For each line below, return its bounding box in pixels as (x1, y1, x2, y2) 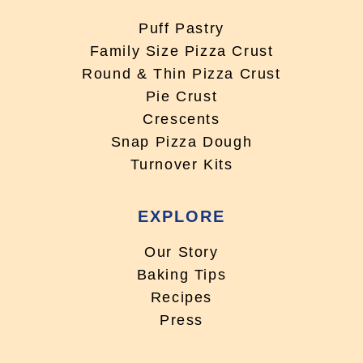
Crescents (143, 111, 220, 128)
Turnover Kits (130, 156, 233, 173)
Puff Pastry (139, 20, 224, 37)
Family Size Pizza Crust (89, 43, 274, 60)
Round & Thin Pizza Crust (82, 66, 281, 83)
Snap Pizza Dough (110, 134, 253, 151)
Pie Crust (145, 88, 218, 105)
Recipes (150, 289, 213, 306)
